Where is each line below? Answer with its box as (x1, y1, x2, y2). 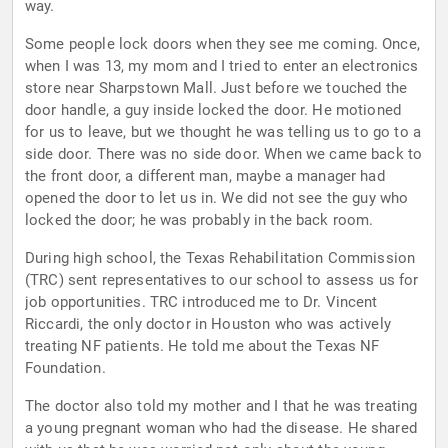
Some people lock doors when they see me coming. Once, (25, 35, 420, 54)
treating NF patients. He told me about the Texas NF (25, 337, 380, 356)
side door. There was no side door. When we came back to (25, 145, 423, 164)
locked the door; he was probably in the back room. (25, 211, 374, 230)
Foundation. (25, 359, 106, 378)
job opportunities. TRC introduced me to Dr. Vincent (25, 293, 378, 312)
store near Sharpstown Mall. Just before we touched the (25, 79, 408, 98)
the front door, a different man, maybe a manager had (25, 167, 385, 186)
